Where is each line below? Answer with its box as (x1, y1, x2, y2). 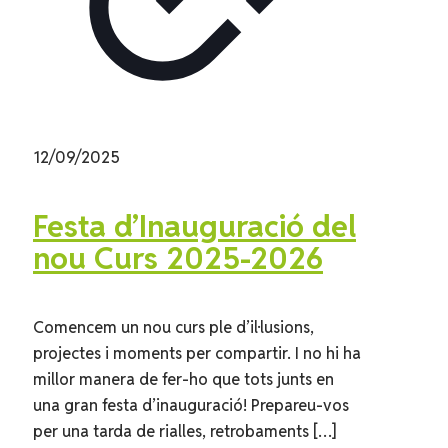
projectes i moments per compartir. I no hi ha (33, 342, 361, 364)
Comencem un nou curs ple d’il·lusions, (33, 316, 314, 338)
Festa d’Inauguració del (33, 206, 356, 246)
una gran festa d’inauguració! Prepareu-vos (33, 394, 349, 416)
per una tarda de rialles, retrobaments (33, 420, 309, 442)
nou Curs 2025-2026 (33, 238, 323, 278)
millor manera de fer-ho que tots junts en (33, 368, 334, 390)
